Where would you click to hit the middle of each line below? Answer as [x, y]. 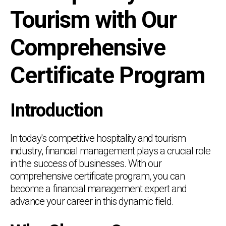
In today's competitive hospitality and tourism [98, 138]
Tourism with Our [93, 19]
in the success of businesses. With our [86, 163]
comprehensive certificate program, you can [97, 176]
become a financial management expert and [98, 188]
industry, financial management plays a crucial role [110, 151]
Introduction [56, 110]
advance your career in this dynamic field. [92, 201]
